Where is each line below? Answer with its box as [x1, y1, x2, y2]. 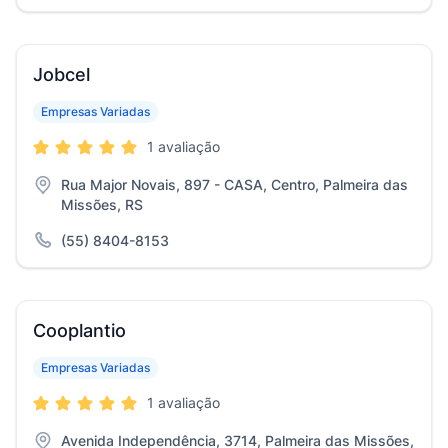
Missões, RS [61, 196, 143, 213]
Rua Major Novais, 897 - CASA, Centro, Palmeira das [61, 176, 408, 193]
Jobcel [33, 64, 90, 85]
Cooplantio [33, 320, 126, 341]
